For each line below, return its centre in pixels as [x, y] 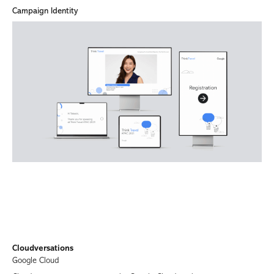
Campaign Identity [45, 11]
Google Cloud [35, 261]
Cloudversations [43, 248]
